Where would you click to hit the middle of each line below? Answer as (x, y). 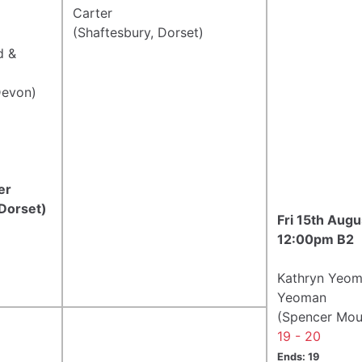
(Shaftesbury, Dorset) (138, 32)
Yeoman (302, 297)
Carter (93, 13)
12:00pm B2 (316, 239)
